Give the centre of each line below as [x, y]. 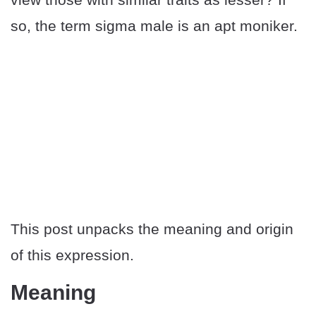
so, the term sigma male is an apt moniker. [154, 26]
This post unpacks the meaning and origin [152, 229]
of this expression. [72, 255]
